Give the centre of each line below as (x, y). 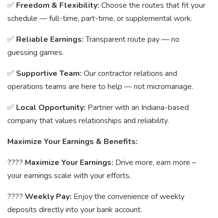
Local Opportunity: (52, 108)
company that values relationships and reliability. (88, 121)
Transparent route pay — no (133, 39)
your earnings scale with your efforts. (69, 176)
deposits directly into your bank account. (75, 210)
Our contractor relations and (130, 73)
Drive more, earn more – (156, 163)
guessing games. (36, 53)
